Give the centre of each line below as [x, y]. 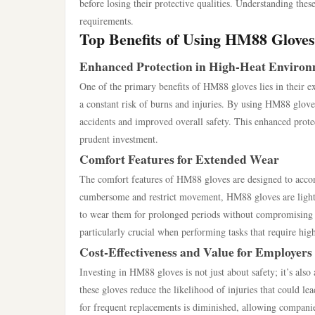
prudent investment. [119, 139]
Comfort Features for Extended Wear [179, 159]
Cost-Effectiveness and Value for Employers [196, 252]
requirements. [107, 21]
